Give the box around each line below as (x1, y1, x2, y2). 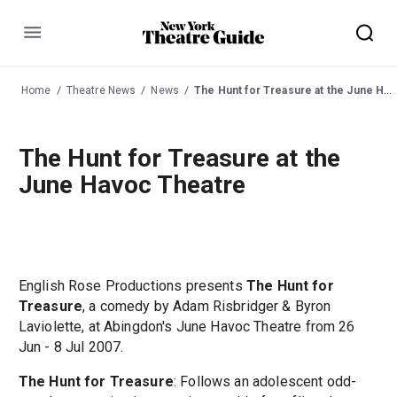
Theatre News (66, 83, 136, 97)
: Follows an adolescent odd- (173, 373, 357, 391)
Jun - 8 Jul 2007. (18, 339, 124, 356)
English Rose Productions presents (18, 277, 246, 295)
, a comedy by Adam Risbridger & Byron (82, 298, 331, 315)
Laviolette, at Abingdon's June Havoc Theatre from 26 (18, 318, 355, 336)
